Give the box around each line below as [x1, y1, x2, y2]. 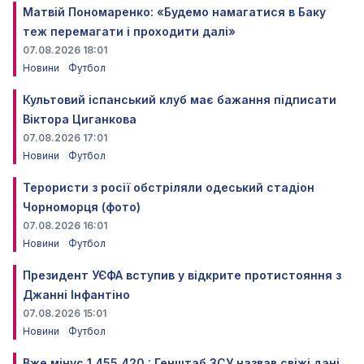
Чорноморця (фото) [23, 200, 141, 214]
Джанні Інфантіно [23, 288, 130, 302]
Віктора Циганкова [23, 112, 136, 127]
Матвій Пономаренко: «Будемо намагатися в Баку [23, 5, 326, 19]
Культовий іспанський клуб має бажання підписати [23, 93, 336, 107]
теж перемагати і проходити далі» [23, 24, 236, 39]
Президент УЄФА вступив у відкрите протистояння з [23, 268, 341, 283]
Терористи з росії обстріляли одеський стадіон [23, 180, 314, 195]
